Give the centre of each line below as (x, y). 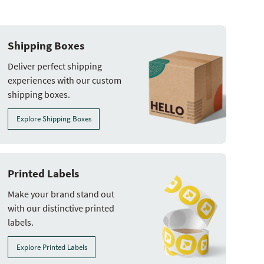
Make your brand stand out (61, 194)
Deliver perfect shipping (55, 66)
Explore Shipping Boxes (54, 119)
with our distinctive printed (61, 208)
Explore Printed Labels (52, 247)
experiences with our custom (65, 80)
